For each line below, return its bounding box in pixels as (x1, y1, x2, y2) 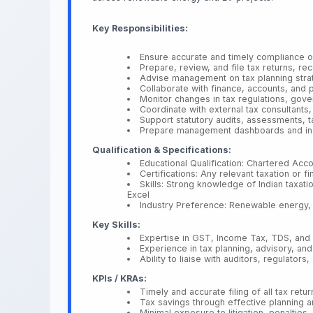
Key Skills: (92, 219, 140, 230)
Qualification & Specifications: (92, 145, 231, 155)
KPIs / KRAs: (92, 273, 147, 284)
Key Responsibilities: (92, 23, 188, 34)
